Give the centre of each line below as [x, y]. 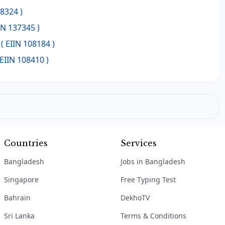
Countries [26, 143]
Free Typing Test [148, 180]
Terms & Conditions [153, 216]
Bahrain [17, 198]
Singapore [21, 180]
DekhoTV [135, 198]
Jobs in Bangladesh [153, 161]
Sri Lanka [19, 216]
